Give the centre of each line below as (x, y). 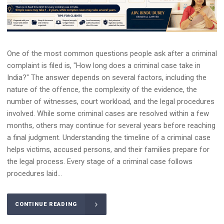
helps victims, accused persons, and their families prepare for (108, 149)
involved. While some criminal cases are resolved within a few (108, 113)
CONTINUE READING (46, 204)
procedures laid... (34, 173)
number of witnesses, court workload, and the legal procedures (111, 101)
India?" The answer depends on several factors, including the (107, 77)
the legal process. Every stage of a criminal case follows (100, 161)
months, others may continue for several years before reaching (111, 125)
